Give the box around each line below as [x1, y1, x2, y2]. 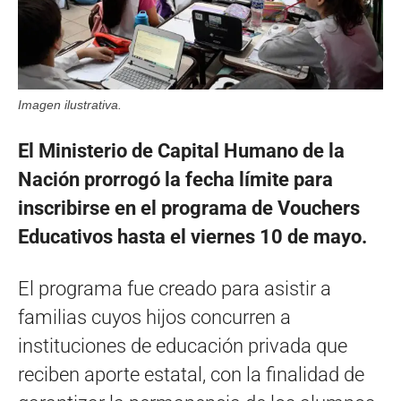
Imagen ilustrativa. [18, 97, 122, 112]
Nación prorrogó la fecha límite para [18, 167, 333, 191]
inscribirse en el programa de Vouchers [18, 196, 360, 219]
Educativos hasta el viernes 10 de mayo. [18, 225, 367, 248]
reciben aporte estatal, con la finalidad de [18, 363, 364, 386]
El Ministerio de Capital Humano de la [18, 139, 345, 162]
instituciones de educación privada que [18, 334, 347, 357]
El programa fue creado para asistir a [18, 277, 331, 300]
